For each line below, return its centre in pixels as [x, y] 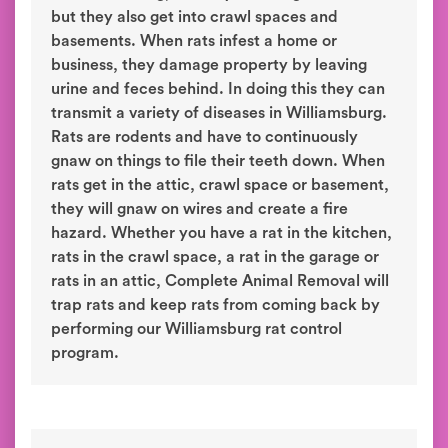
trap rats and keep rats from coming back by [215, 305]
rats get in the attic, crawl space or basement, [220, 185]
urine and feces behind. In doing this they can [218, 89]
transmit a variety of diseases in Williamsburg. [219, 113]
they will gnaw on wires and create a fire [199, 209]
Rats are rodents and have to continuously [204, 137]
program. [85, 353]
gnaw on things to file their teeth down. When [218, 161]
